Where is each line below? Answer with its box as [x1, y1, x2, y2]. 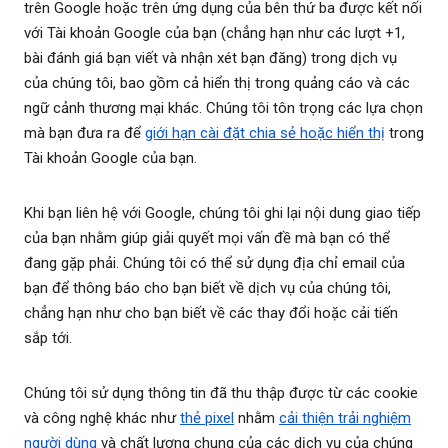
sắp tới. [24, 329, 72, 348]
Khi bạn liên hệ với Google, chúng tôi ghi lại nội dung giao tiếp [24, 204, 421, 223]
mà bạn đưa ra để [24, 124, 145, 143]
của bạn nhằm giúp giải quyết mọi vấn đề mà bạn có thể [24, 229, 390, 248]
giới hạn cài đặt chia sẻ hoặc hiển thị [145, 124, 385, 143]
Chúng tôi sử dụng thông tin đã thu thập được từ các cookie [24, 384, 418, 403]
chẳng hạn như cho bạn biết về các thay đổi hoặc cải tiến [24, 304, 398, 323]
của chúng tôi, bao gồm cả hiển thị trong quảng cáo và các [24, 74, 410, 93]
